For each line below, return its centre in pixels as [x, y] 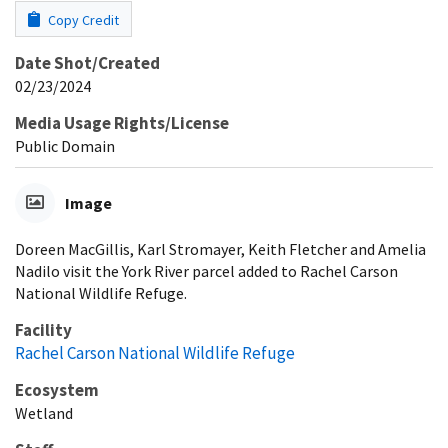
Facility [43, 329]
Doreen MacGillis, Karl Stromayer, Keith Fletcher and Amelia [220, 248]
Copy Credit [82, 19]
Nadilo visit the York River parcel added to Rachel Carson [206, 270]
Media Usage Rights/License [122, 122]
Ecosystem [57, 389]
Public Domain [65, 145]
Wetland [44, 412]
